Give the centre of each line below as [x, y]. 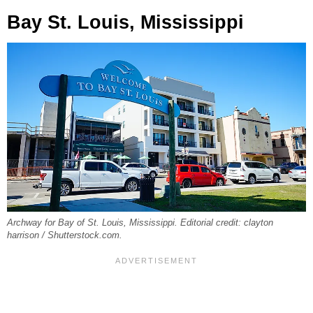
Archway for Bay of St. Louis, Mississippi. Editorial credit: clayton [140, 223]
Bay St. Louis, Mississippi [125, 23]
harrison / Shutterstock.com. [65, 236]
